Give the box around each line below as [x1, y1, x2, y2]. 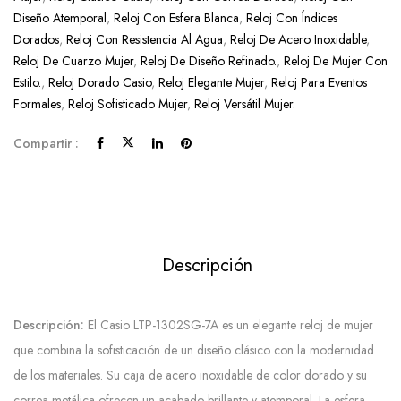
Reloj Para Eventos [271, 73, 367, 92]
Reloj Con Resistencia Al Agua [66, 30, 223, 49]
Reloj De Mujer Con [284, 52, 388, 71]
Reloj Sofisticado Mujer [68, 95, 187, 114]
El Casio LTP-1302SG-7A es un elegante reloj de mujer [84, 316, 373, 335]
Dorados [13, 30, 59, 49]
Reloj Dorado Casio [48, 73, 151, 92]
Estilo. [13, 73, 41, 92]
